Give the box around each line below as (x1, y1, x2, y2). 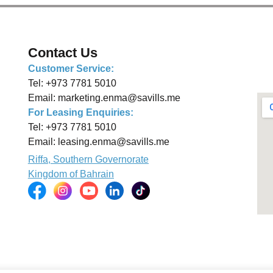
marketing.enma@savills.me (57, 92, 180, 103)
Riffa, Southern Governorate (27, 154, 149, 165)
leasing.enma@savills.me (57, 136, 169, 147)
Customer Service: (27, 63, 114, 74)
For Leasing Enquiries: (27, 107, 133, 118)
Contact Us (27, 44, 97, 60)
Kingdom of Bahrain (27, 168, 114, 179)
